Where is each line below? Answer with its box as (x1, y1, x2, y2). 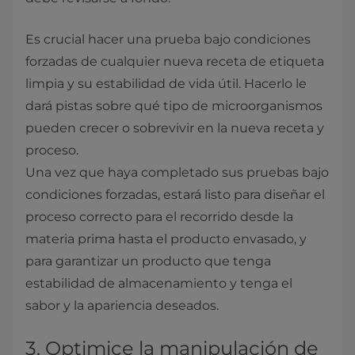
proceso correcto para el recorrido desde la (25, 209, 293, 224)
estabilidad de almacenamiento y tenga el (25, 276, 292, 291)
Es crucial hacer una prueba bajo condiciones (25, 32, 311, 47)
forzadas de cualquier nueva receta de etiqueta (25, 54, 324, 69)
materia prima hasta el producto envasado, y (25, 231, 307, 246)
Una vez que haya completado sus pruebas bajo (25, 165, 329, 180)
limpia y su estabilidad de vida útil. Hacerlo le (25, 76, 307, 91)
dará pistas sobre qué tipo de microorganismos (25, 98, 323, 113)
